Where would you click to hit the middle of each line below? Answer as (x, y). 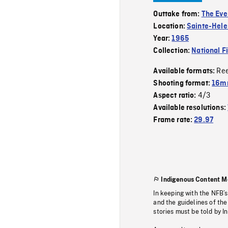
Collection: (173, 51)
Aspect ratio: (176, 95)
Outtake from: (177, 14)
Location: (170, 26)
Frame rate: (174, 120)
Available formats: (185, 71)
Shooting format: (183, 83)
